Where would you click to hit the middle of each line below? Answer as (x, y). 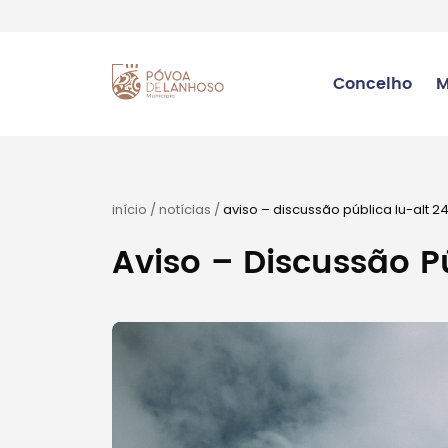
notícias (185, 209)
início (129, 209)
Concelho (372, 84)
